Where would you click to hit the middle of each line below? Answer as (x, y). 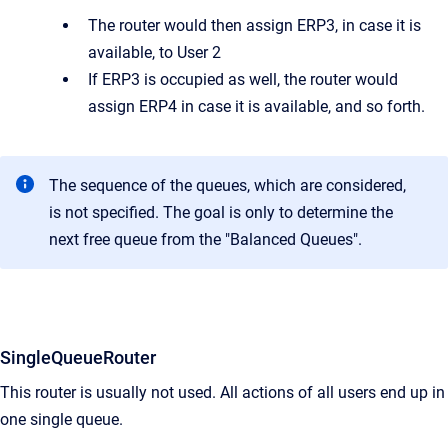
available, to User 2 (154, 53)
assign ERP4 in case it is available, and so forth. (256, 107)
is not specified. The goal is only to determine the (221, 213)
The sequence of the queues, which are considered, (227, 186)
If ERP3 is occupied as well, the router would (243, 80)
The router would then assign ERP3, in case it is (254, 26)
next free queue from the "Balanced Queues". (205, 240)
